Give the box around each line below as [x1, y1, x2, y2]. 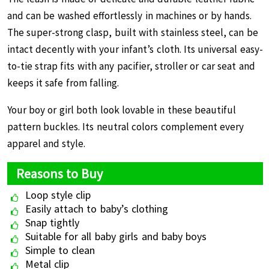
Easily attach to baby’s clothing [25, 202, 169, 216]
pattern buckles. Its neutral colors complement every [7, 120, 244, 133]
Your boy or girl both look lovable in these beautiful [7, 103, 237, 116]
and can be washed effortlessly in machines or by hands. [7, 9, 252, 22]
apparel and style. [7, 137, 91, 150]
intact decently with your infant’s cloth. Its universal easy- [7, 43, 263, 56]
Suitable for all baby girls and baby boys [25, 229, 207, 243]
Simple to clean [25, 243, 95, 257]
